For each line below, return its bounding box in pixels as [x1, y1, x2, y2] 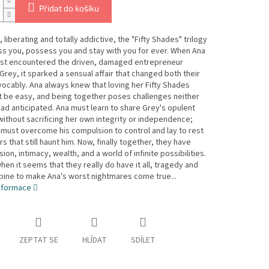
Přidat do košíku [38, 3, 99, 14]
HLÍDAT [82, 234, 107, 247]
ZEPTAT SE [19, 234, 58, 247]
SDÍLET [130, 234, 156, 247]
